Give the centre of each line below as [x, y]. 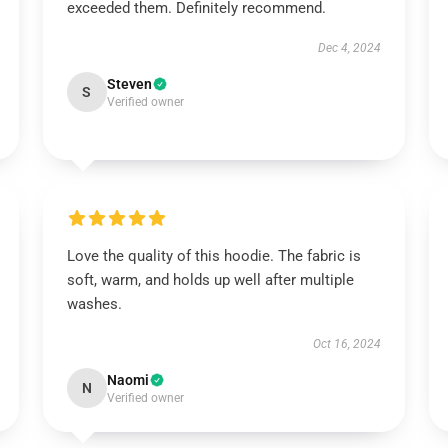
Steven [129, 84]
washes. [94, 304]
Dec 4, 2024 [350, 48]
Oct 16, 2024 [347, 344]
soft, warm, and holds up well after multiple [210, 280]
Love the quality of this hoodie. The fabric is [213, 256]
